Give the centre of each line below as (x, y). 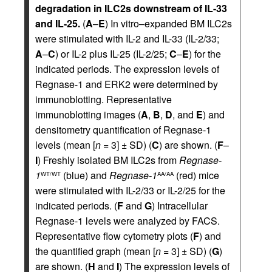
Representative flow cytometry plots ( (114, 236)
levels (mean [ (65, 145)
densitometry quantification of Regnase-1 (123, 130)
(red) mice (196, 175)
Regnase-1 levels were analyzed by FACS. (127, 221)
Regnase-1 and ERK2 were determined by (127, 84)
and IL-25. (58, 24)
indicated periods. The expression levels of (127, 69)
